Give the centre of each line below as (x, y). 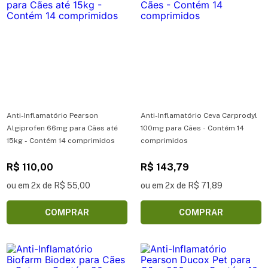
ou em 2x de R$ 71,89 (182, 185)
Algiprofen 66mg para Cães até (62, 128)
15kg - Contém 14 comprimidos (61, 140)
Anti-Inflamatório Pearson (52, 115)
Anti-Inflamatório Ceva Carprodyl (199, 115)
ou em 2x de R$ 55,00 (48, 185)
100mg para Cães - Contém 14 (192, 128)
